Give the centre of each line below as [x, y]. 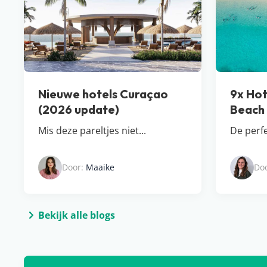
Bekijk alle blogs [77, 215]
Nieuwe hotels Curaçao [103, 94]
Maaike [100, 167]
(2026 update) [79, 110]
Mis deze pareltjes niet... [92, 131]
